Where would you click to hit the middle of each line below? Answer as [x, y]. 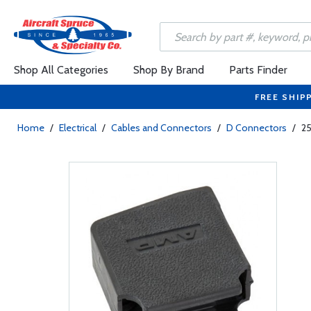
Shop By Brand [169, 70]
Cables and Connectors [161, 128]
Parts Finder [258, 70]
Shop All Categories [61, 70]
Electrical [78, 128]
